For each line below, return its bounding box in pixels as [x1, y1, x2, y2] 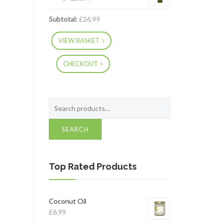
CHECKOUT [63, 60, 98, 68]
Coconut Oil [48, 197, 86, 206]
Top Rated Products [48, 161, 137, 172]
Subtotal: [48, 15, 77, 23]
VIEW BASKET [58, 37, 100, 45]
